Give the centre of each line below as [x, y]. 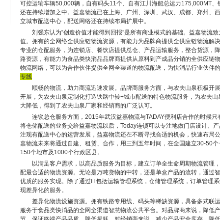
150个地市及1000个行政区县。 [61, 152]
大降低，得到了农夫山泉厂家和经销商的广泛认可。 [88, 106]
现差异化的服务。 [43, 190]
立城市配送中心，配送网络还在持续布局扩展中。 [85, 21]
